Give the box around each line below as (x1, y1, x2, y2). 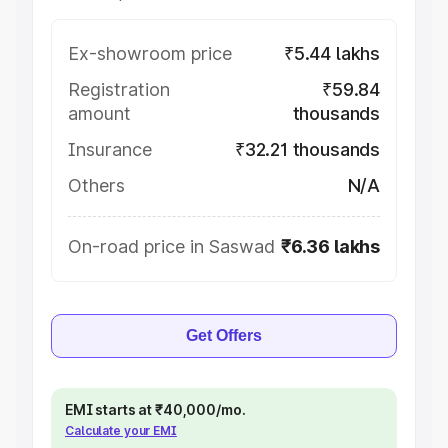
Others (68, 175, 125, 196)
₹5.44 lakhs (283, 43, 380, 64)
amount (68, 103, 131, 124)
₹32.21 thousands (234, 139, 380, 160)
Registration (68, 79, 170, 100)
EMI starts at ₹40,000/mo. (65, 401, 246, 418)
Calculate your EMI (65, 423, 177, 438)
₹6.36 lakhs (280, 236, 380, 257)
